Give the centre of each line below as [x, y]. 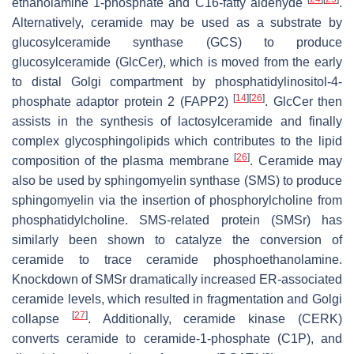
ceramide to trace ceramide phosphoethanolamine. [177, 260]
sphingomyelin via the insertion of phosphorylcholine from [177, 201]
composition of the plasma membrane [123, 161]
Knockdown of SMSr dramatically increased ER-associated [177, 280]
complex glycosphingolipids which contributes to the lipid [177, 141]
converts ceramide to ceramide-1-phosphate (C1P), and [177, 339]
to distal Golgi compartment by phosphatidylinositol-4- [177, 82]
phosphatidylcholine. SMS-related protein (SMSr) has [177, 220]
